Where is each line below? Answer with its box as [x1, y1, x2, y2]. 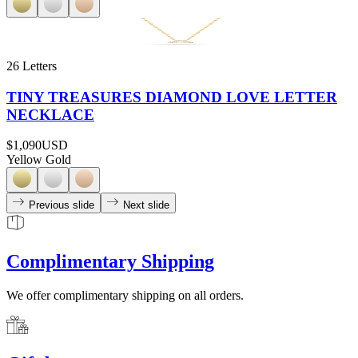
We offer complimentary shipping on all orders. [6, 288, 244, 303]
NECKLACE [6, 105, 94, 123]
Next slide [123, 199, 169, 212]
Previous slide [29, 199, 94, 212]
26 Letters [6, 58, 57, 73]
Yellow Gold [6, 153, 71, 167]
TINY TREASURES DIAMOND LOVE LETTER [6, 88, 337, 105]
